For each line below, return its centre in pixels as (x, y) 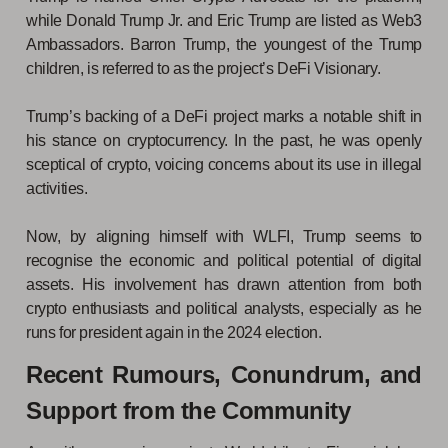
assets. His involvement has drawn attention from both (224, 284)
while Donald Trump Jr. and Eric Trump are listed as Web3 (224, 20)
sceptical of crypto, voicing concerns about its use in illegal (224, 164)
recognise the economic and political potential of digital (224, 260)
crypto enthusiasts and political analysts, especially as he (224, 308)
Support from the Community (188, 410)
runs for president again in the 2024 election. (174, 332)
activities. (59, 188)
